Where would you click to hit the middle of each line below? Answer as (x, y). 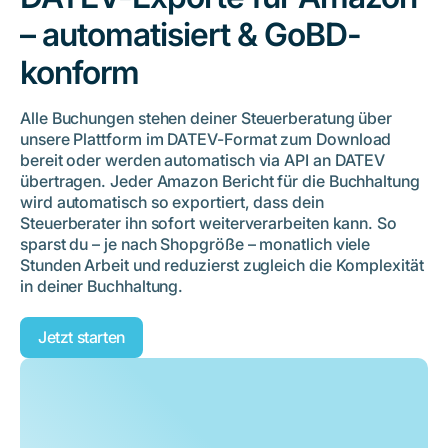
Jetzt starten (81, 337)
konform (79, 73)
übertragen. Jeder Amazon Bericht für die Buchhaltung (220, 181)
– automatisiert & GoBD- (190, 35)
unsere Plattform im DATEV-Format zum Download (206, 139)
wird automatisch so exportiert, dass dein (172, 202)
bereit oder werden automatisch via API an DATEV (203, 160)
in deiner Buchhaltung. (104, 286)
